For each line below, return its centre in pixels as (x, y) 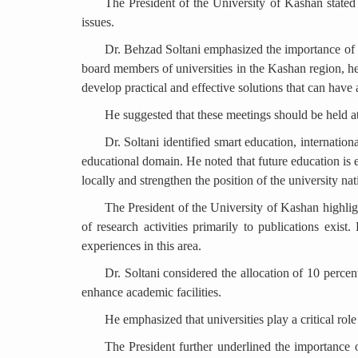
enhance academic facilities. (151, 292)
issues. (98, 22)
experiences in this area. (141, 246)
